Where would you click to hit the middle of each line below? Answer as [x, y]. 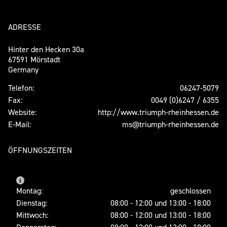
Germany [23, 69]
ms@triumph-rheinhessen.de [171, 124]
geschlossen [191, 190]
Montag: [29, 190]
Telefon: [21, 87]
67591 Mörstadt [34, 59]
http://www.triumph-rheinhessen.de [158, 112]
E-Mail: [20, 124]
